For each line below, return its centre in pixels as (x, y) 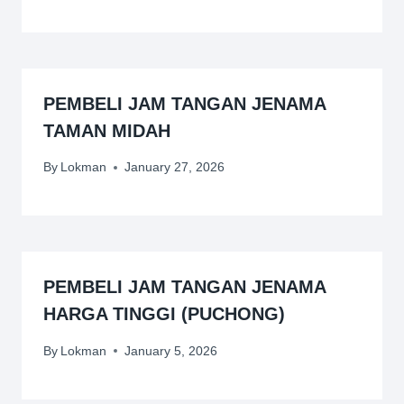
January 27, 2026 (175, 167)
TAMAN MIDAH (107, 130)
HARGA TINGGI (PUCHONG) (164, 314)
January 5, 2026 (171, 350)
